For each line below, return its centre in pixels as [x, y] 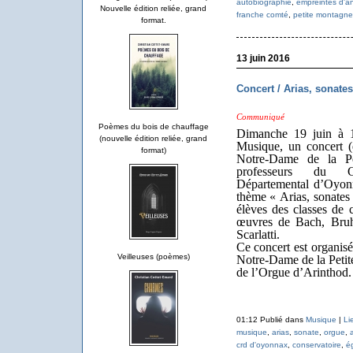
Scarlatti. [258, 234]
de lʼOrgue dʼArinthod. [294, 272]
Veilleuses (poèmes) [153, 256]
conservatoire [316, 344]
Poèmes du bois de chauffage [153, 126]
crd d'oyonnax [262, 344]
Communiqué [260, 117]
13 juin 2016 [263, 58]
